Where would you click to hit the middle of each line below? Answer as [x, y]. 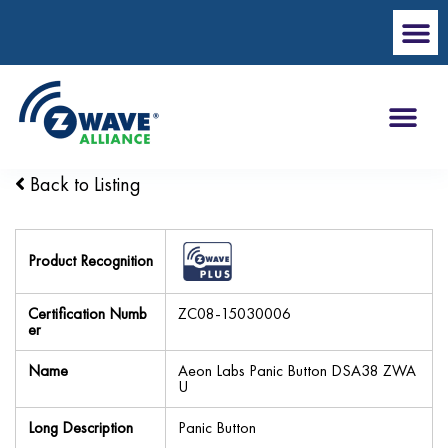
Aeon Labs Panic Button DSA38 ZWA [297, 370]
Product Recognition [90, 260]
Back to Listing [83, 184]
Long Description [80, 427]
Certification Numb [87, 313]
